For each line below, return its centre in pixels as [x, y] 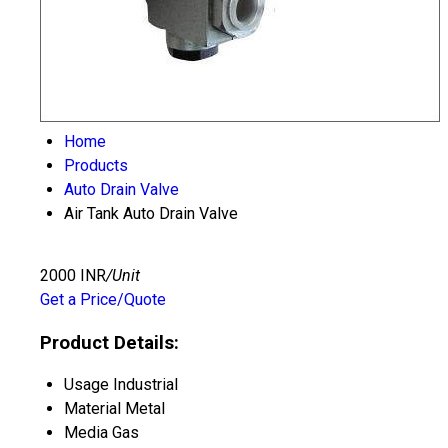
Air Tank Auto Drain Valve [151, 213]
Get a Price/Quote [103, 299]
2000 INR [73, 275]
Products [96, 165]
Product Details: [109, 342]
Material [92, 409]
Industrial [145, 385]
